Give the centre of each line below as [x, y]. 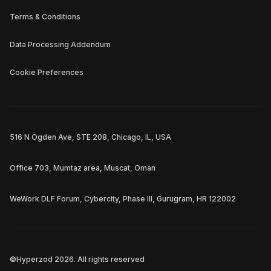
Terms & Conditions [45, 17]
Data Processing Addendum [60, 45]
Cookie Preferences [47, 73]
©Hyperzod [32, 260]
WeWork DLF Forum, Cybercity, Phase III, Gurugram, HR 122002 [123, 199]
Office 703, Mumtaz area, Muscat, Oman [83, 168]
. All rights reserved [109, 260]
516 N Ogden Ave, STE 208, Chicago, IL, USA [90, 137]
